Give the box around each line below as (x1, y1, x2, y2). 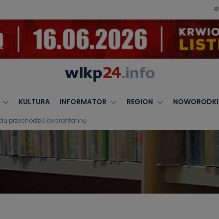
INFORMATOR (59, 97, 107, 107)
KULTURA (18, 97, 50, 107)
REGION (126, 97, 153, 107)
